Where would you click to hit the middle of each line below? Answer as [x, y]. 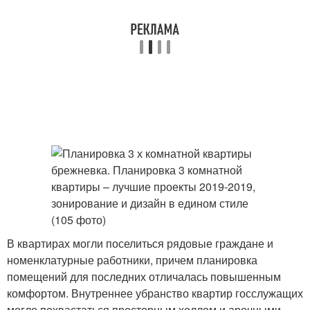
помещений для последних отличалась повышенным [144, 276]
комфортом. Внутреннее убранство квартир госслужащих [155, 293]
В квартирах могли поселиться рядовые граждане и [140, 243]
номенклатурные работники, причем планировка [132, 260]
